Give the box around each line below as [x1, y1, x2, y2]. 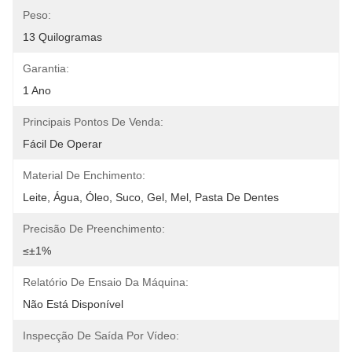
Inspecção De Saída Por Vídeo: [23, 329, 179, 342]
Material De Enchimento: [23, 169, 145, 181]
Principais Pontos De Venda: [23, 115, 163, 128]
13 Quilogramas [23, 31, 102, 43]
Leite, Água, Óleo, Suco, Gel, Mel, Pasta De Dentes [23, 191, 279, 203]
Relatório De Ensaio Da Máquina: [23, 276, 189, 288]
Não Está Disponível [23, 298, 123, 310]
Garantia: [23, 62, 69, 75]
